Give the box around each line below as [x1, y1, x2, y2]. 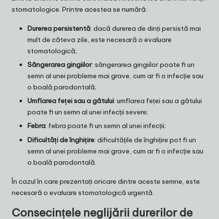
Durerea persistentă [27, 24, 90, 33]
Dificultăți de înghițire [27, 135, 94, 144]
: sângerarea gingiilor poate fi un [92, 60, 195, 69]
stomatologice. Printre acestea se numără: [12, 5, 147, 14]
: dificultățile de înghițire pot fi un [94, 135, 196, 144]
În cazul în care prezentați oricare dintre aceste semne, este [12, 176, 200, 186]
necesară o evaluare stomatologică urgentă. [12, 188, 154, 197]
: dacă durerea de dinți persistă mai [90, 24, 201, 33]
